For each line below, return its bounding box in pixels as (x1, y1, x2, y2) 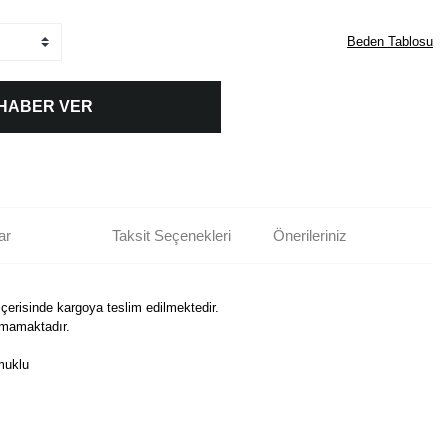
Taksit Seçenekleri (112, 226, 231, 244)
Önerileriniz (272, 226, 347, 244)
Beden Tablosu (347, 34, 433, 49)
